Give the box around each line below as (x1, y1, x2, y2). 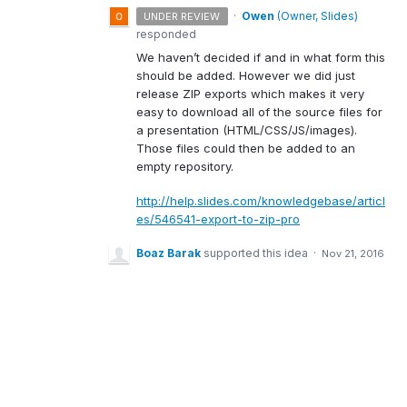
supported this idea (203, 246, 311, 261)
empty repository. (136, 159, 233, 174)
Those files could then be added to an (136, 141, 355, 155)
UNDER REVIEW (144, 10, 221, 23)
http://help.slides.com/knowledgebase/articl (136, 194, 385, 209)
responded (136, 27, 196, 41)
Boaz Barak (136, 246, 201, 261)
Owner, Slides (280, 9, 354, 23)
